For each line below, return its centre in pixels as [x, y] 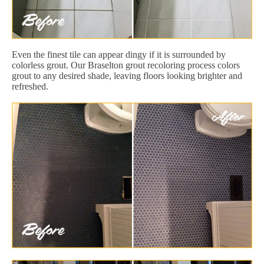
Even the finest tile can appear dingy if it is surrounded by [119, 54]
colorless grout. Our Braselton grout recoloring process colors [126, 65]
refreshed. [30, 86]
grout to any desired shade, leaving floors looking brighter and [127, 75]
